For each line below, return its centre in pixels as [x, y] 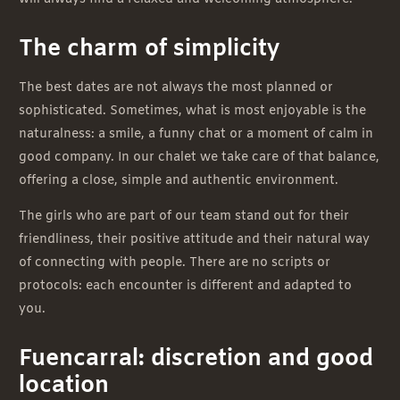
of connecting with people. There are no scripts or [175, 263]
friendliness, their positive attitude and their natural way [194, 240]
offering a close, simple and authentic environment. [179, 181]
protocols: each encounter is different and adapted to [185, 287]
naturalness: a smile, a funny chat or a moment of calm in [196, 135]
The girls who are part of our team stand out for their [184, 217]
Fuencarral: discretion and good [196, 360]
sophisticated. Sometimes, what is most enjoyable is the [192, 112]
